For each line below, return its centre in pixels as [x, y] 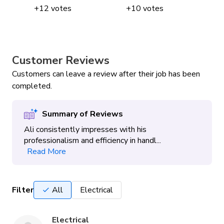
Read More [46, 151]
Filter [23, 190]
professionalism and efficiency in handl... [92, 140]
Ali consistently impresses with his [85, 129]
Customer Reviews [61, 60]
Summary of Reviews [82, 114]
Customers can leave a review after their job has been [106, 74]
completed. [32, 86]
